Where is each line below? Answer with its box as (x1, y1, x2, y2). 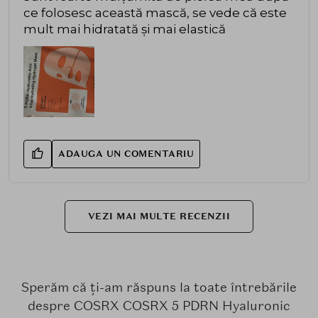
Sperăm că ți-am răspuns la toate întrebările (21, 278, 297, 295)
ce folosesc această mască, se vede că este (23, 6, 287, 21)
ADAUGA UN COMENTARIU (58, 147, 194, 160)
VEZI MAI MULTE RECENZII (87, 209, 231, 222)
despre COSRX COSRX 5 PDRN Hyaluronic (28, 297, 290, 314)
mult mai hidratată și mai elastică (23, 22, 226, 37)
